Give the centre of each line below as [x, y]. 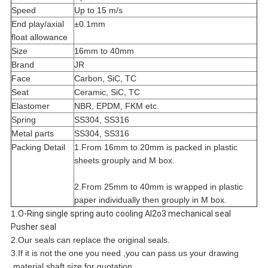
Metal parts [32, 134]
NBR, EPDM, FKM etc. [116, 106]
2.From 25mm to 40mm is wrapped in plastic [158, 187]
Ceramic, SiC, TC [107, 92]
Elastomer [30, 106]
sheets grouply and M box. [124, 161]
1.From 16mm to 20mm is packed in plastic [156, 147]
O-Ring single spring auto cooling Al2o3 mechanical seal [124, 214]
